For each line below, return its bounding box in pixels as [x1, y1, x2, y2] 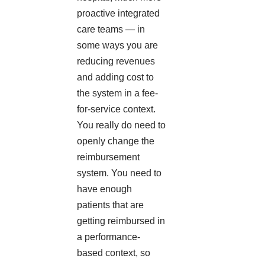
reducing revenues [77, 56, 155, 67]
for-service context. [77, 104, 156, 115]
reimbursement [77, 152, 140, 163]
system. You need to [77, 168, 161, 179]
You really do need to [77, 120, 166, 131]
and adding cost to [77, 72, 154, 83]
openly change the [77, 136, 154, 147]
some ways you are [77, 40, 158, 51]
